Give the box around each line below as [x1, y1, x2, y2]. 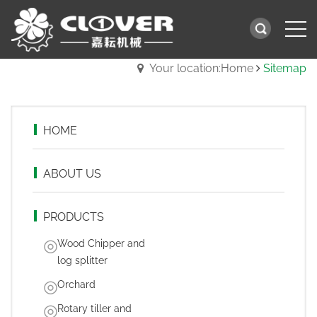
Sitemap [263, 62, 306, 75]
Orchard [57, 279, 96, 290]
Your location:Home [149, 62, 253, 75]
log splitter [57, 255, 108, 266]
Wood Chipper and [57, 238, 145, 249]
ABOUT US [43, 167, 101, 180]
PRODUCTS [43, 210, 104, 224]
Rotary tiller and [57, 303, 132, 314]
